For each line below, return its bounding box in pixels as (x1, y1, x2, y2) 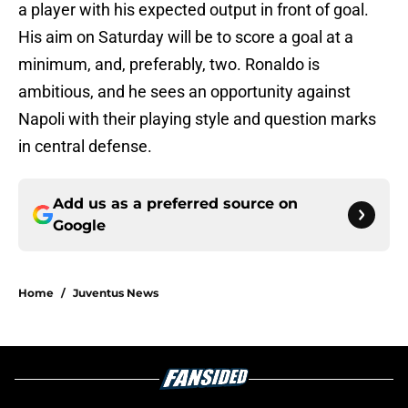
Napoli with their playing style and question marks (18, 109, 376, 129)
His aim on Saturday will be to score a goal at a (18, 27, 353, 47)
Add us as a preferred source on (53, 195, 298, 213)
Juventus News (73, 286, 158, 301)
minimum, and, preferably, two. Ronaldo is (18, 55, 320, 75)
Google (53, 217, 106, 235)
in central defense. (18, 137, 152, 157)
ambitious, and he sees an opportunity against (18, 82, 351, 102)
